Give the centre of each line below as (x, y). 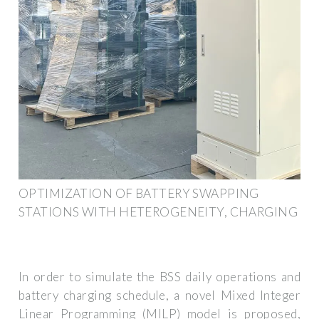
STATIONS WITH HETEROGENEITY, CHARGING (158, 211)
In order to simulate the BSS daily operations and (159, 277)
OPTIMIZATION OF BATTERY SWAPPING (139, 193)
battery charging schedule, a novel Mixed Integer (159, 296)
